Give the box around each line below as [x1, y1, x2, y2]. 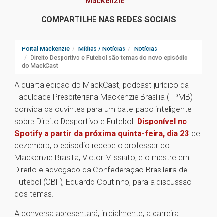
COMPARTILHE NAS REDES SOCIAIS [41, 15, 176, 25]
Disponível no [137, 116, 187, 126]
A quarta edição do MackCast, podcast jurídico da [15, 80, 189, 90]
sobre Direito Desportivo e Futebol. [15, 116, 137, 126]
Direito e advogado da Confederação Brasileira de [15, 165, 187, 175]
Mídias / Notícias [78, 45, 125, 53]
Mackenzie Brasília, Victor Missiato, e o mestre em [15, 153, 189, 163]
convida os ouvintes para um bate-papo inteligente [15, 104, 192, 114]
